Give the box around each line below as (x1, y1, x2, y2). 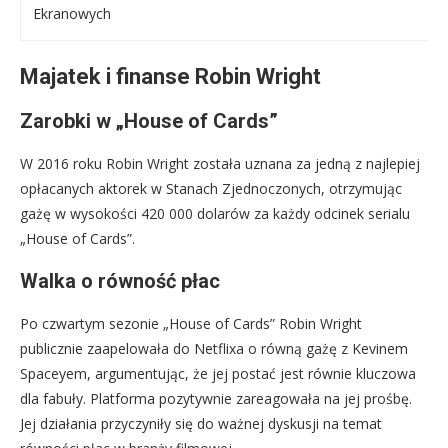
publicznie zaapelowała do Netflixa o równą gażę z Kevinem (20, 339, 408, 359)
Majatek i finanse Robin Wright (20, 64, 321, 90)
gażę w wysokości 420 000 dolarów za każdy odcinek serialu (20, 204, 410, 224)
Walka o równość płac (20, 269, 220, 294)
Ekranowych (33, 4, 111, 24)
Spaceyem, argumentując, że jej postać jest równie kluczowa (20, 364, 416, 384)
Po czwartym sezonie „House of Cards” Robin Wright (20, 314, 362, 334)
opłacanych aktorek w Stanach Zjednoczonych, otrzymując (20, 179, 402, 199)
